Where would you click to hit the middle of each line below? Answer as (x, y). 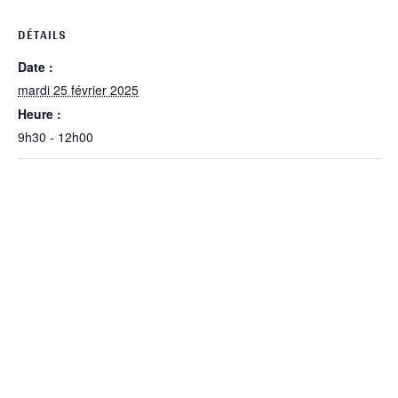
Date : (36, 66)
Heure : (40, 113)
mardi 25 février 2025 (78, 89)
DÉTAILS (42, 34)
